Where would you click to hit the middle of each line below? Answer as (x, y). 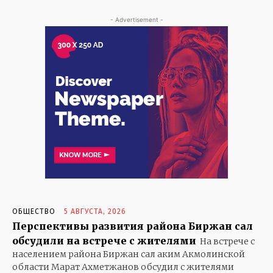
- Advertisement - (136, 19)
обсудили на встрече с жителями (104, 240)
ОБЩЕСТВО (34, 211)
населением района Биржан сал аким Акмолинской (129, 254)
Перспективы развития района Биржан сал (133, 226)
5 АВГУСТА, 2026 (95, 211)
